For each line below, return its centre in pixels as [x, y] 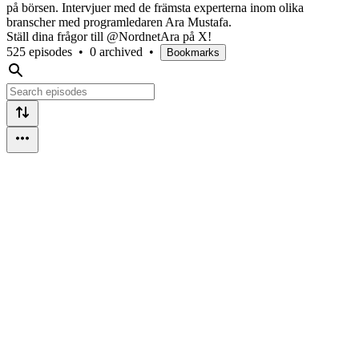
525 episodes [39, 51]
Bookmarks [193, 52]
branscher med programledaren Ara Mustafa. [119, 22]
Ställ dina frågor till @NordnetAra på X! [109, 36]
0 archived [116, 51]
